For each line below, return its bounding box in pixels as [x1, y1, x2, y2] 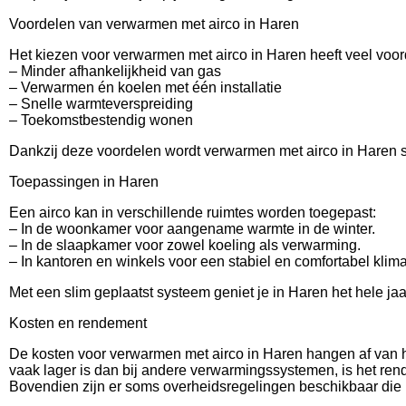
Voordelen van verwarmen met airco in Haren [9, 15, 299, 32]
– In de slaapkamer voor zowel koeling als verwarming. [9, 237, 361, 253]
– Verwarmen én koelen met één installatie [9, 79, 282, 95]
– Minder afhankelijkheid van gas [9, 63, 221, 79]
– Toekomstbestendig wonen [9, 111, 193, 128]
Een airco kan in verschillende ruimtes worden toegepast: [9, 204, 376, 220]
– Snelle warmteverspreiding [9, 95, 193, 111]
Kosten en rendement [9, 314, 147, 331]
